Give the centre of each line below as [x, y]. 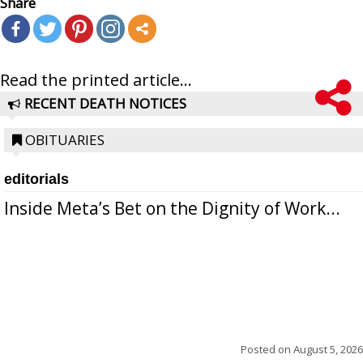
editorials [36, 179]
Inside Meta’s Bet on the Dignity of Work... [172, 208]
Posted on [267, 349]
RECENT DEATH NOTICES [105, 103]
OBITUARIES [65, 139]
